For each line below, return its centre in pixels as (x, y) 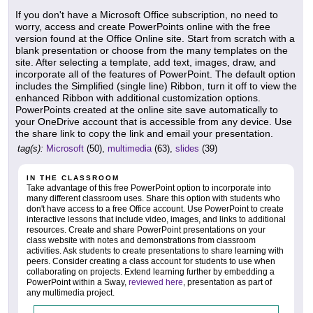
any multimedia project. (71, 293)
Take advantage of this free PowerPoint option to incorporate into (149, 188)
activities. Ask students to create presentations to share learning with (155, 251)
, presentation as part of (227, 283)
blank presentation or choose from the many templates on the (152, 51)
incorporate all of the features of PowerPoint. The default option (155, 74)
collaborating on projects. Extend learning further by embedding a (151, 272)
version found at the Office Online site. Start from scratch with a (155, 39)
